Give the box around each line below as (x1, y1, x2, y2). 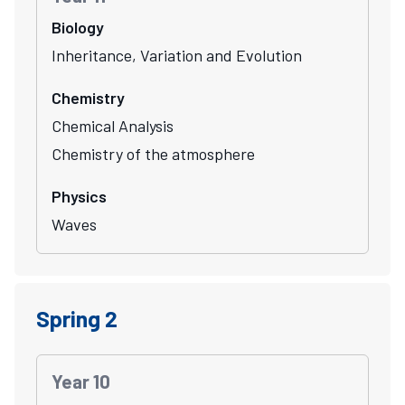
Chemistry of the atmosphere (52, 143, 255, 164)
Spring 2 (36, 304, 118, 332)
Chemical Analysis (52, 115, 174, 136)
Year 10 (52, 369, 110, 392)
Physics (52, 185, 107, 206)
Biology (52, 16, 104, 37)
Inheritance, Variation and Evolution (52, 44, 302, 65)
